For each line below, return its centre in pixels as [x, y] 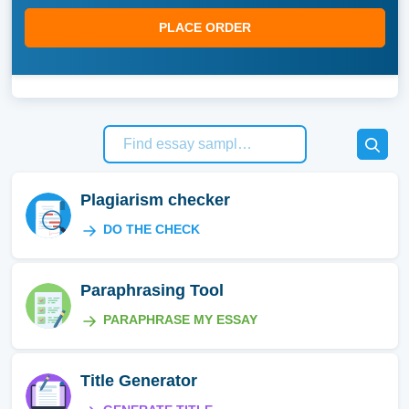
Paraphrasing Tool [152, 290]
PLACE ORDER [204, 27]
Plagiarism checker [155, 200]
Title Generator [138, 381]
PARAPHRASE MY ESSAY [180, 320]
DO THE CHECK [151, 229]
